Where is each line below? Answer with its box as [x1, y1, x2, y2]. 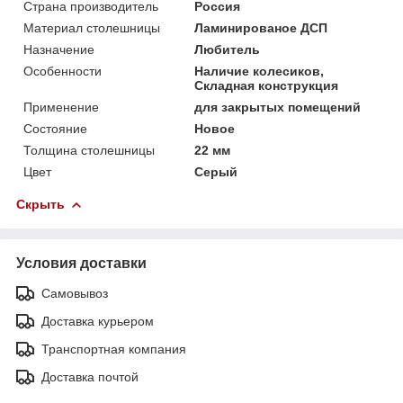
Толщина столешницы [23, 142, 155, 157]
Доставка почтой [41, 369, 139, 384]
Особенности [23, 63, 102, 78]
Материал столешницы [23, 20, 160, 35]
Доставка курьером [41, 313, 154, 328]
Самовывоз [41, 285, 108, 300]
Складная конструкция [194, 77, 339, 93]
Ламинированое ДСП [194, 20, 328, 35]
